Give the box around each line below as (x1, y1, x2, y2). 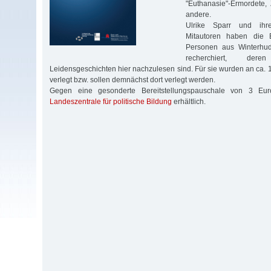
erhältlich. (172, 97, 206, 106)
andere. (186, 10, 211, 19)
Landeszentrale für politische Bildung (50, 97, 172, 106)
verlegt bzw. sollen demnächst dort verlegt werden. (50, 75, 215, 84)
